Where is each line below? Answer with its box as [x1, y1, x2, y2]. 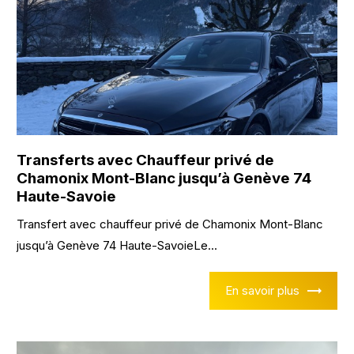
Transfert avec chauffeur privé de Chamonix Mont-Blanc [17, 216, 324, 232]
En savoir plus [224, 282, 299, 298]
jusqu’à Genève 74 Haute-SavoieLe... [17, 237, 218, 253]
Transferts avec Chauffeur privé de [17, 150, 275, 169]
